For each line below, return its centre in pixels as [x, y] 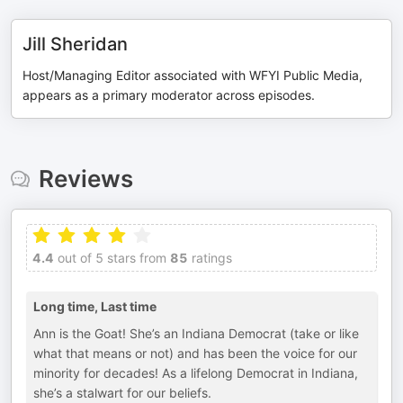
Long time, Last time [95, 306]
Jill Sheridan [75, 44]
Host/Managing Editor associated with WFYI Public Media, [193, 75]
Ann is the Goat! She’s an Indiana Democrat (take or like [196, 333]
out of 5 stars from [110, 258]
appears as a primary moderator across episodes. [169, 95]
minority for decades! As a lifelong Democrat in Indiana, [196, 373]
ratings [210, 258]
